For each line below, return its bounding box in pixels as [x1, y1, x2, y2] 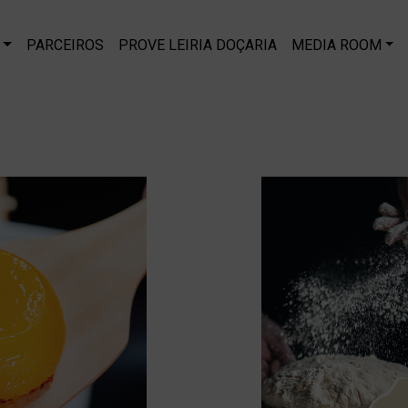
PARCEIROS [25, 36, 104, 54]
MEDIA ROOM [291, 36, 382, 54]
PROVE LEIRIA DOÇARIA [117, 36, 277, 54]
